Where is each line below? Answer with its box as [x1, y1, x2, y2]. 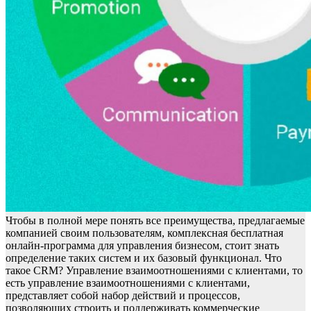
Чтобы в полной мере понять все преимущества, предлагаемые [6, 215, 305, 227]
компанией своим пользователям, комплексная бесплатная [6, 227, 283, 239]
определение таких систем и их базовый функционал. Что [6, 252, 282, 264]
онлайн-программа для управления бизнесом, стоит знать [6, 239, 279, 252]
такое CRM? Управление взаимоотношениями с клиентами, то [6, 264, 303, 277]
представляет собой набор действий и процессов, [6, 289, 240, 302]
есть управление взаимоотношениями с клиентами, [6, 277, 250, 289]
